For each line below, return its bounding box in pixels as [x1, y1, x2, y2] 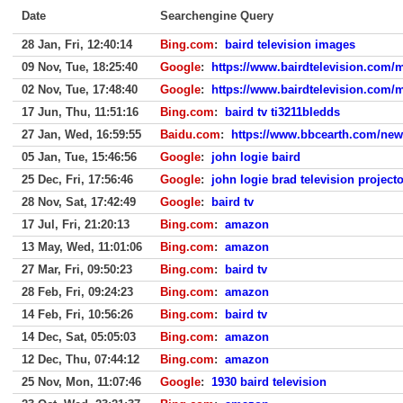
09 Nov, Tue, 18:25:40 [22, 60, 138, 74]
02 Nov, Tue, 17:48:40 [22, 83, 138, 96]
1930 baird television [211, 375, 327, 389]
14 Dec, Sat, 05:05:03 [22, 330, 136, 344]
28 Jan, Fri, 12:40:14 [22, 38, 132, 51]
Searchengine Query [160, 9, 273, 22]
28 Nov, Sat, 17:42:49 [22, 195, 136, 209]
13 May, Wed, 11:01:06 [22, 240, 142, 254]
